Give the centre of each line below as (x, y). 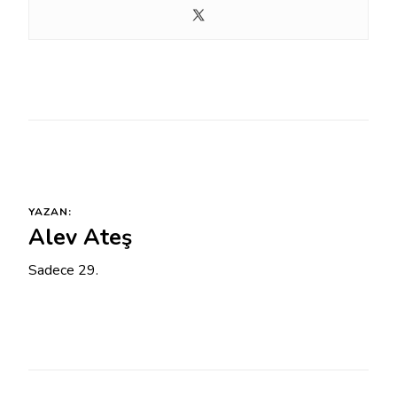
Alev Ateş (80, 238)
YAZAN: (50, 212)
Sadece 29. (63, 271)
